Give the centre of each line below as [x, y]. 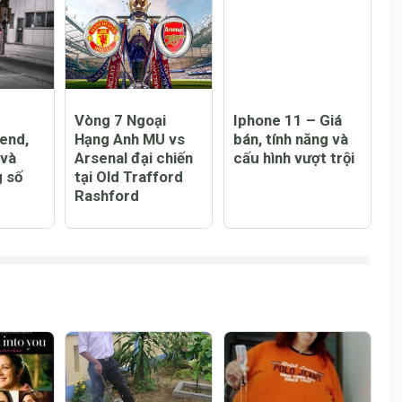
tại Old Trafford [129, 253]
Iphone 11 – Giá [287, 197]
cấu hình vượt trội [293, 235]
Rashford [107, 272]
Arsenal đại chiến [134, 235]
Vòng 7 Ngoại [121, 197]
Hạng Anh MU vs [130, 216]
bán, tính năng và [290, 216]
